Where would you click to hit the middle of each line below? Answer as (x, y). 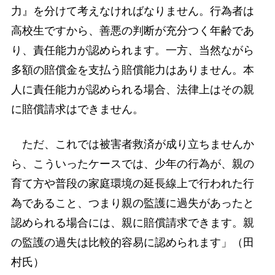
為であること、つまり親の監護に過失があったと (132, 203)
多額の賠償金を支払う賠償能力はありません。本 (132, 70)
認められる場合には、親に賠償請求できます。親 (132, 223)
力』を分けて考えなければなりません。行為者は (132, 11)
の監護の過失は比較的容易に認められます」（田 (132, 242)
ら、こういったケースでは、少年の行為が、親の (132, 164)
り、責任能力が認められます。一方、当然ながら (132, 50)
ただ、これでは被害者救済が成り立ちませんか (132, 144)
